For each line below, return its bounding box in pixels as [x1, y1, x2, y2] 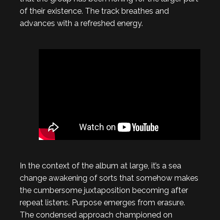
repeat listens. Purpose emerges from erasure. [20, 197, 185, 207]
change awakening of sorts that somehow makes [20, 173, 198, 183]
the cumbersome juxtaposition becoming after [20, 185, 188, 195]
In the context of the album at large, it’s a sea [20, 161, 181, 170]
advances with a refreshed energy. [20, 19, 143, 28]
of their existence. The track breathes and [20, 6, 169, 16]
